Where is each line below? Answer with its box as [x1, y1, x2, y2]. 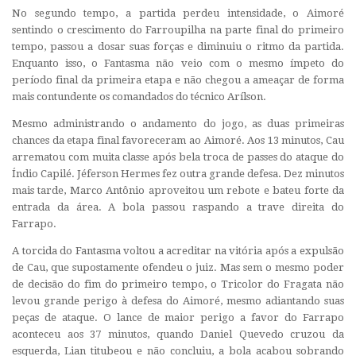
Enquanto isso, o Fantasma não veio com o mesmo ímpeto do [12, 57, 344, 69]
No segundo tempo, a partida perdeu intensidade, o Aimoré [12, 7, 344, 19]
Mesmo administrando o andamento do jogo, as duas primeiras [12, 118, 344, 130]
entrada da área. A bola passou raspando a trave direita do [12, 201, 344, 214]
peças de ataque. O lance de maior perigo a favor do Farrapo [12, 311, 344, 324]
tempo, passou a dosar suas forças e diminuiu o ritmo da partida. [12, 41, 344, 52]
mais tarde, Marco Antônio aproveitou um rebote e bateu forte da [12, 184, 344, 197]
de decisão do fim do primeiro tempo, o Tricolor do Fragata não [12, 278, 344, 291]
